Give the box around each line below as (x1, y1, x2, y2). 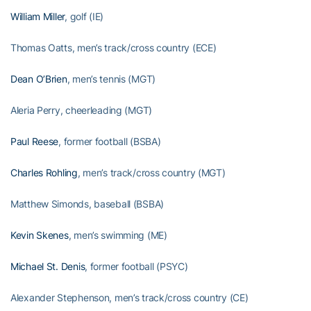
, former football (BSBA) (58, 135, 161, 147)
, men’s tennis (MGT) (67, 72, 156, 85)
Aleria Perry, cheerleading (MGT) (10, 103, 153, 116)
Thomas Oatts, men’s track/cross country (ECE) (10, 41, 217, 53)
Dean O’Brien (10, 72, 67, 85)
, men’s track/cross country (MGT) (77, 166, 226, 178)
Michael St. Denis (10, 260, 85, 272)
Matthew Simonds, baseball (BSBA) (10, 197, 165, 210)
